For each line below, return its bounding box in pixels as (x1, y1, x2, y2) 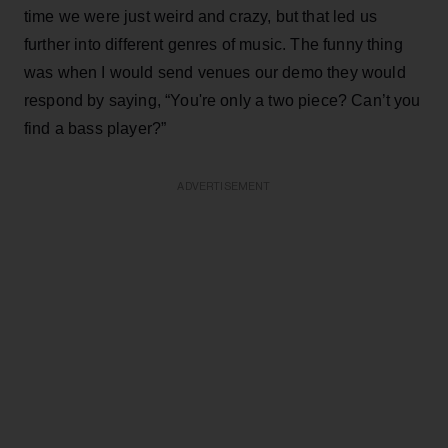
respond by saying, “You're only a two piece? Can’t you (24, 91, 421, 109)
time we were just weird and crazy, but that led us (24, 7, 378, 25)
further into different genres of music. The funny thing (24, 35, 403, 53)
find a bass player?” (24, 119, 167, 137)
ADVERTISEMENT (177, 180, 271, 192)
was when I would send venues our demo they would (24, 63, 406, 81)
